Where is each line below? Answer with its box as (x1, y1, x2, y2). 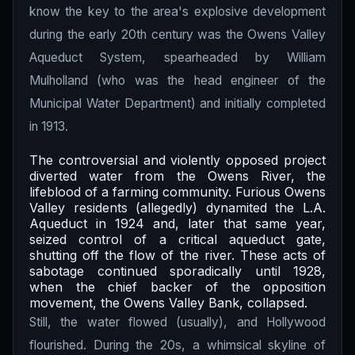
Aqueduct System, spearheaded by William (29, 50, 326, 65)
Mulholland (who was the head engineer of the (29, 73, 326, 88)
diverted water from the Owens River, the (29, 168, 326, 184)
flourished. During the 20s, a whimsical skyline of (29, 338, 326, 353)
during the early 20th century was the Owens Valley (29, 27, 326, 42)
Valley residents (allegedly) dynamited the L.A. (29, 200, 326, 216)
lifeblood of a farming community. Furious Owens (29, 184, 326, 200)
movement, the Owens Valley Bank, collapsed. (29, 295, 307, 311)
